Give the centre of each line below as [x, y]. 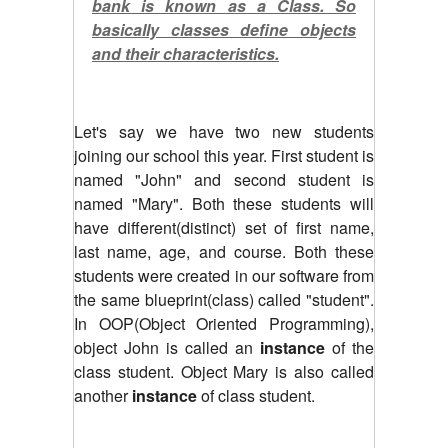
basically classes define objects [224, 29]
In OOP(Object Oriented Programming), [224, 323]
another [103, 395]
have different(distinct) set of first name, [224, 227]
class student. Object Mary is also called [224, 371]
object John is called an [167, 347]
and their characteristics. [185, 53]
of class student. [256, 395]
